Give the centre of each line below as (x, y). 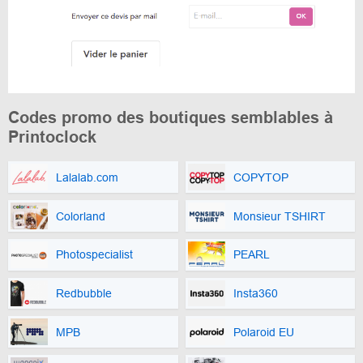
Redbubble (84, 294)
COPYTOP (261, 177)
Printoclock (52, 137)
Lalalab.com (87, 177)
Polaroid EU (263, 332)
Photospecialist (94, 255)
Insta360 (255, 294)
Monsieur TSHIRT (279, 216)
